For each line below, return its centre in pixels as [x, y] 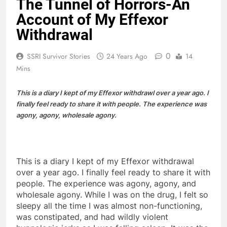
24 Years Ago [127, 56]
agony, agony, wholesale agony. [66, 115]
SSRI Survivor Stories [59, 56]
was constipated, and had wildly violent [92, 217]
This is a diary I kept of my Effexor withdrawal [105, 161]
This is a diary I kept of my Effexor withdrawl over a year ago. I [112, 92]
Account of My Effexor [92, 19]
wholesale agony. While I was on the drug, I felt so [112, 194]
